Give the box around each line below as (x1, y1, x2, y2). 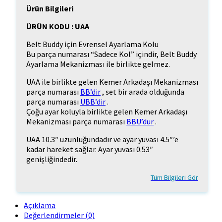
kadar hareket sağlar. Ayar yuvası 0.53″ (26, 144, 153, 154)
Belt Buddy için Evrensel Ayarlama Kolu (26, 39, 159, 49)
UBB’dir (80, 96, 106, 107)
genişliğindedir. (26, 154, 77, 164)
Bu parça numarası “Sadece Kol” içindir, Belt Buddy (26, 49, 197, 59)
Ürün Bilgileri (26, 3, 73, 13)
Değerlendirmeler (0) (24, 210, 95, 220)
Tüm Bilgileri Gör (151, 172, 198, 182)
